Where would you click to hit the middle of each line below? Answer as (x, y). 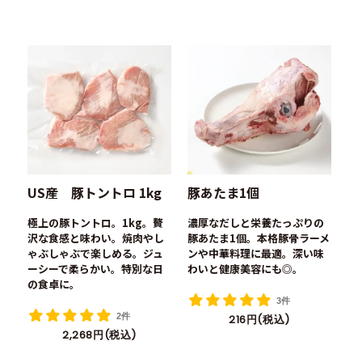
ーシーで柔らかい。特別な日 (96, 268)
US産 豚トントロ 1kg (95, 192)
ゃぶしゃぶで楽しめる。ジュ (96, 253)
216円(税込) (259, 319)
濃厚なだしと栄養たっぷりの (255, 222)
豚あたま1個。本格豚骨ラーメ (258, 238)
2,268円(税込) (99, 335)
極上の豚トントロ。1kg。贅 (96, 222)
